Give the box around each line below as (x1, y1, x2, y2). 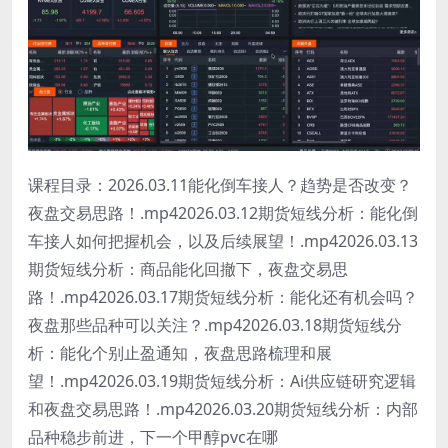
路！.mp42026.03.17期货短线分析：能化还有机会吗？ (28, 286, 418, 309)
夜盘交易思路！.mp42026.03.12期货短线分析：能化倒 (28, 202, 418, 225)
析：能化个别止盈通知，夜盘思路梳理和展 (28, 342, 332, 365)
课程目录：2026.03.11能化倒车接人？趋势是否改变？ (28, 174, 412, 197)
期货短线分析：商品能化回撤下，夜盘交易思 (28, 258, 348, 281)
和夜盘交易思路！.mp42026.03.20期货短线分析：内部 (28, 398, 418, 421)
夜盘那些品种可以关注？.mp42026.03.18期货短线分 (28, 314, 402, 337)
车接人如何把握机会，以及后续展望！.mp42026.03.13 (28, 230, 418, 253)
